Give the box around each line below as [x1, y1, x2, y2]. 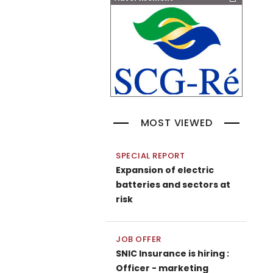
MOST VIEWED [140, 116, 213, 130]
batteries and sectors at [116, 179, 230, 191]
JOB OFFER [116, 233, 161, 245]
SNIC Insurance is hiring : [116, 247, 229, 260]
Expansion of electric [116, 164, 214, 176]
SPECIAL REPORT [116, 150, 185, 161]
